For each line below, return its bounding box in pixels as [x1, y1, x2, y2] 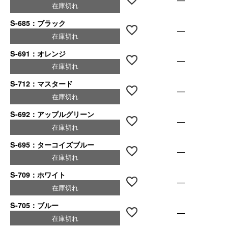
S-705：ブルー [10, 199, 59, 210]
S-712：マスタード [10, 78, 73, 89]
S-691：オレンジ [10, 48, 66, 59]
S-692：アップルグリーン [10, 108, 95, 119]
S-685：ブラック [10, 17, 66, 28]
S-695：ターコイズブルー [10, 139, 95, 150]
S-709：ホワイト [10, 169, 66, 180]
